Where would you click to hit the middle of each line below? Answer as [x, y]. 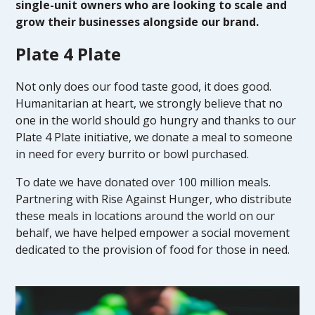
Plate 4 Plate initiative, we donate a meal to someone [154, 137]
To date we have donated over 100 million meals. [143, 182]
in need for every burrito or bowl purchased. [133, 154]
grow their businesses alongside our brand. [137, 22]
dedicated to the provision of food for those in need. [153, 250]
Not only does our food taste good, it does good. [144, 86]
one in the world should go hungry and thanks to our [156, 120]
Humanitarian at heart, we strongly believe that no [149, 103]
